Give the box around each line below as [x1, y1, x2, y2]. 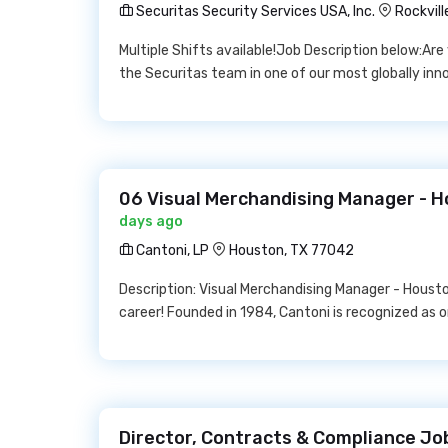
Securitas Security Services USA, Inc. [133, 3, 375, 20]
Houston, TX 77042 [229, 242, 354, 259]
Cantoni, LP [133, 242, 209, 259]
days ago [119, 213, 183, 230]
